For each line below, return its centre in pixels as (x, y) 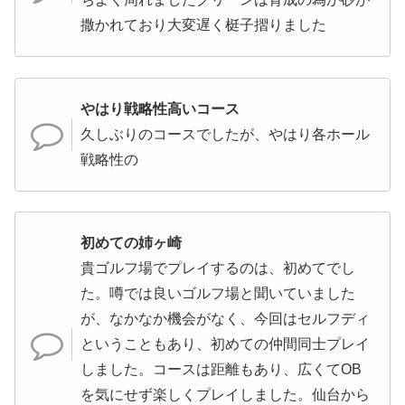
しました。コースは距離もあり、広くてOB (221, 369)
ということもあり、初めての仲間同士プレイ (225, 344)
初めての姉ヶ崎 (131, 242)
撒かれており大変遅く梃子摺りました (203, 25)
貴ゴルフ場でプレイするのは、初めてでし (218, 268)
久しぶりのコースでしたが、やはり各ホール (225, 134)
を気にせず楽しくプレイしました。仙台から (225, 394)
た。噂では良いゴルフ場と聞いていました (218, 293)
